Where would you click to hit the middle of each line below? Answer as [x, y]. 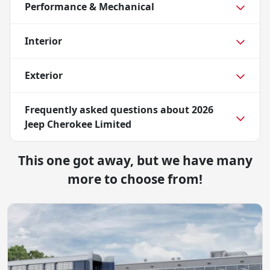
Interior [43, 41]
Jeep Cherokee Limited [78, 124]
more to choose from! [135, 179]
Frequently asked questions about [108, 110]
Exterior [44, 76]
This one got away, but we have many [135, 161]
